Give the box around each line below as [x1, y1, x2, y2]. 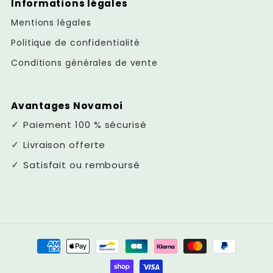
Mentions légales [11, 16, 91, 29]
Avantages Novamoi [11, 99, 124, 113]
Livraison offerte [23, 138, 106, 152]
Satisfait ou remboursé [23, 158, 140, 172]
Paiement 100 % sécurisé [23, 118, 147, 132]
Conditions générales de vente [11, 56, 158, 69]
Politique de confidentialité [11, 36, 141, 49]
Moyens [21, 234, 59, 247]
